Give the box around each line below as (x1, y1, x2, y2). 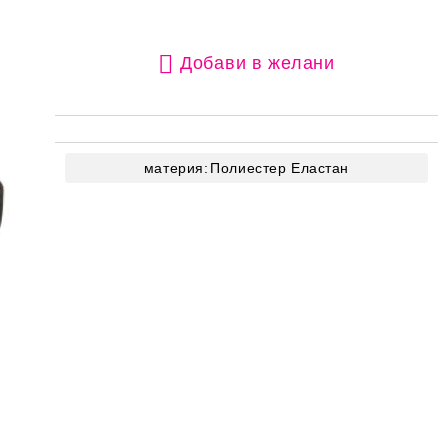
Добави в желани (179, 52, 335, 73)
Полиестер (210, 160, 287, 176)
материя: (143, 160, 209, 176)
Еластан (290, 160, 349, 176)
